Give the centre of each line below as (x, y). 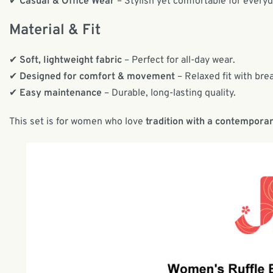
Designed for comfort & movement (97, 77)
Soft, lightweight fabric (71, 61)
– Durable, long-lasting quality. (169, 94)
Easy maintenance (61, 94)
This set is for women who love (77, 122)
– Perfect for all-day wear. (179, 61)
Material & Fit (55, 31)
